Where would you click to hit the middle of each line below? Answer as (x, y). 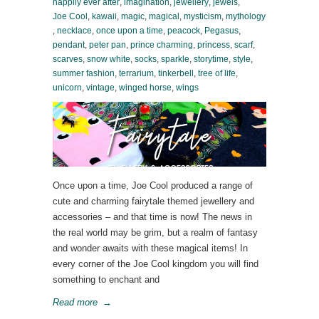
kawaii (104, 16)
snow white (109, 59)
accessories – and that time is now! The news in (152, 217)
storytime (211, 59)
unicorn (67, 88)
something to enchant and (106, 279)
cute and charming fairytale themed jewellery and (153, 201)
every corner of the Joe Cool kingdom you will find (156, 264)
